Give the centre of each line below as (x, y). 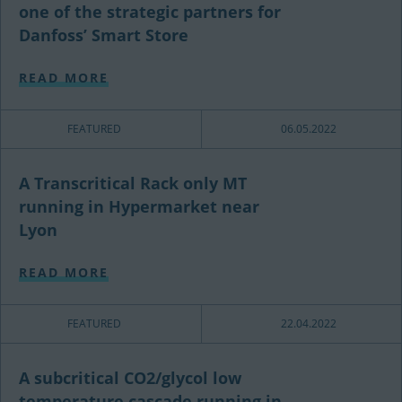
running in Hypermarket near (139, 207)
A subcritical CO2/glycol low (130, 378)
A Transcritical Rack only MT (133, 184)
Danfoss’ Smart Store (104, 35)
